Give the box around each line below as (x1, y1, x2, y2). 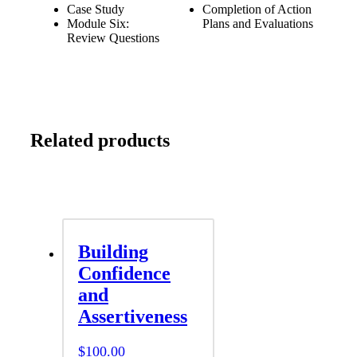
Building (78, 241, 148, 263)
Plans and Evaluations (202, 16, 313, 30)
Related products (30, 129, 170, 151)
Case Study (67, 2, 124, 16)
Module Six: (67, 16, 129, 30)
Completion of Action (202, 2, 312, 16)
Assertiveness (78, 306, 187, 328)
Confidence (78, 263, 171, 284)
